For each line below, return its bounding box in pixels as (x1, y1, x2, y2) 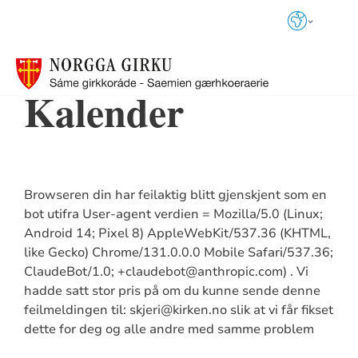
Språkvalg (22, 5, 112, 35)
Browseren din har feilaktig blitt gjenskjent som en (23, 186, 327, 204)
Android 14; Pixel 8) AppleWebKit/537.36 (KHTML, (23, 225, 331, 242)
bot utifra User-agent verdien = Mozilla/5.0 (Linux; (23, 205, 323, 223)
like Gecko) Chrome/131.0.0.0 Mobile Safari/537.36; (23, 244, 333, 261)
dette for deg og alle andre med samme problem (23, 320, 314, 338)
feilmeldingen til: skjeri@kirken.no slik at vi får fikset (23, 301, 333, 319)
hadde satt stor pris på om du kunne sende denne (23, 282, 320, 300)
